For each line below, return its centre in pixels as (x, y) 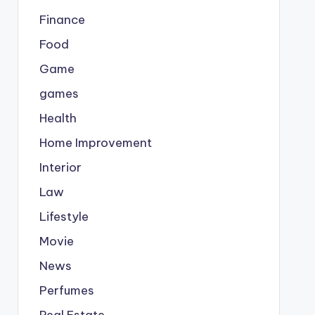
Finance (62, 20)
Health (58, 118)
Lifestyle (64, 217)
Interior (60, 167)
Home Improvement (95, 143)
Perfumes (66, 290)
